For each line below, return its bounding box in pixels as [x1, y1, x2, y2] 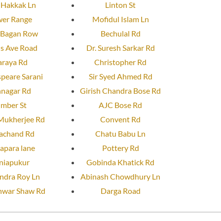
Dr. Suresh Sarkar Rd [86, 43, 155, 53]
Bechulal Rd [100, 29, 141, 38]
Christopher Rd [94, 57, 147, 67]
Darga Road [100, 186, 141, 196]
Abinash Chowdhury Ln [80, 172, 160, 182]
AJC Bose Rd [99, 100, 142, 110]
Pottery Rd [102, 143, 139, 153]
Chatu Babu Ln [95, 129, 146, 139]
